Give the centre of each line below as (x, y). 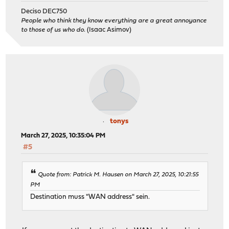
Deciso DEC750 (44, 12)
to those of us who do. (53, 30)
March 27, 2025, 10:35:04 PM (63, 136)
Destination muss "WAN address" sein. (90, 197)
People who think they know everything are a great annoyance (114, 21)
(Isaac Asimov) (109, 30)
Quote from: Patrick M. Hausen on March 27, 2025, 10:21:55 (118, 175)
